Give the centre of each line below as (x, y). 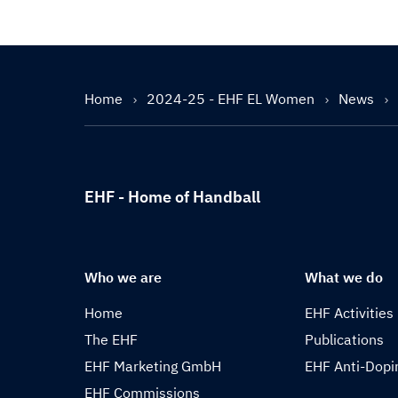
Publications (345, 339)
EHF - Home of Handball (172, 197)
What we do (344, 277)
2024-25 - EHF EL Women (232, 99)
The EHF (111, 339)
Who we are (123, 277)
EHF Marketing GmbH (153, 366)
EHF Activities (350, 313)
